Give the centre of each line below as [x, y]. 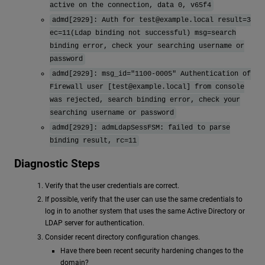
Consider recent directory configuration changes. [122, 237]
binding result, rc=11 [93, 141]
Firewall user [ [81, 87]
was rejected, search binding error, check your [145, 100]
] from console [215, 87]
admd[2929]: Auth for [96, 20]
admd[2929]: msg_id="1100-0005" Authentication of [151, 74]
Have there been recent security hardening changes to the [151, 251]
